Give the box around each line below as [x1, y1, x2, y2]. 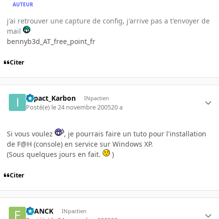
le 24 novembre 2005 [51, 103, 111, 111]
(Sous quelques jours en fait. [7, 149, 103, 159]
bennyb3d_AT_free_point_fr [7, 37, 95, 46]
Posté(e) [26, 103, 52, 111]
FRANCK [26, 206, 54, 216]
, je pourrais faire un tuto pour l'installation [64, 129, 206, 138]
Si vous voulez [7, 129, 55, 138]
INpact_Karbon [26, 93, 76, 103]
